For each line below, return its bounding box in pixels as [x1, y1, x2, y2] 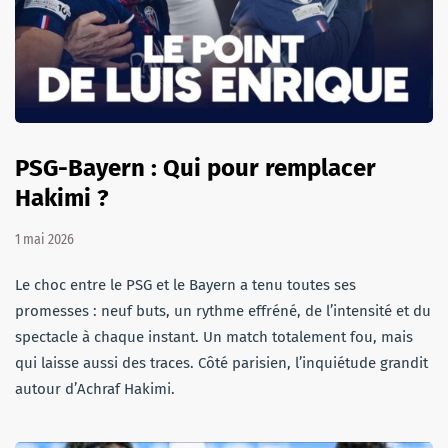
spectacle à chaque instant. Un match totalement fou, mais [15, 327, 413, 346]
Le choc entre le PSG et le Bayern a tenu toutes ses [15, 275, 356, 294]
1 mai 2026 [15, 230, 74, 248]
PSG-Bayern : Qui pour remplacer [15, 153, 376, 182]
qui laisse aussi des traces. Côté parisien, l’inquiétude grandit [15, 353, 428, 372]
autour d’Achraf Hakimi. [15, 379, 175, 398]
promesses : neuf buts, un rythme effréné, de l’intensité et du [15, 301, 431, 320]
